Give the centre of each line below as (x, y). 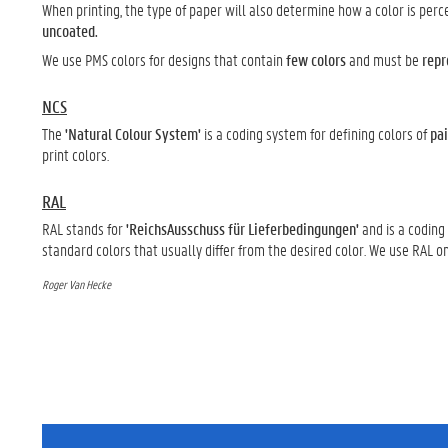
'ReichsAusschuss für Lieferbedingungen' (242, 228)
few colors (316, 59)
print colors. (75, 154)
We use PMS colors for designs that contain (164, 59)
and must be (384, 59)
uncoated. (70, 30)
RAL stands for (84, 228)
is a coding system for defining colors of (317, 133)
